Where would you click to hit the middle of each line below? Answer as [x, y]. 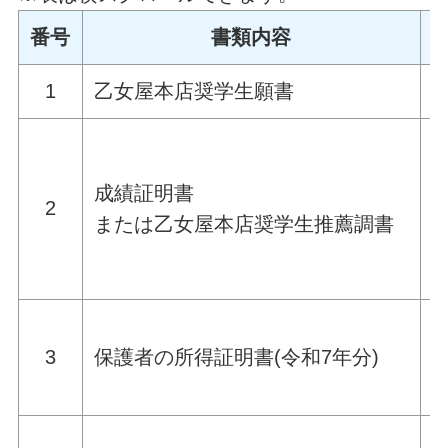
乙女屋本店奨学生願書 [194, 91]
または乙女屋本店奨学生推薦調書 [244, 224]
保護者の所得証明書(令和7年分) [237, 357]
